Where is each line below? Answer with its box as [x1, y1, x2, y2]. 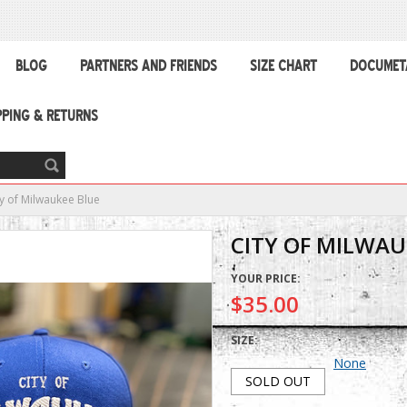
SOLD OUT [245, 372, 311, 390]
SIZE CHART [250, 57, 317, 74]
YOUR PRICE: [231, 271, 301, 286]
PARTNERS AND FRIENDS [80, 57, 217, 74]
